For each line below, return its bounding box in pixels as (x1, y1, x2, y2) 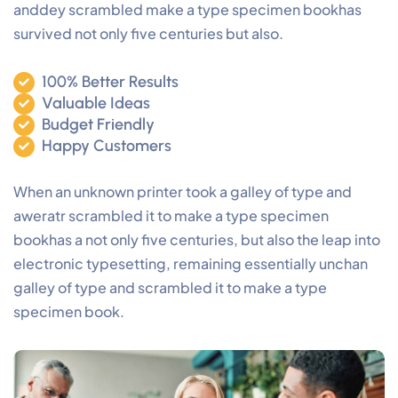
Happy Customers (42, 136, 171, 155)
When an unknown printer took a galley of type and (13, 182, 352, 201)
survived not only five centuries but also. (13, 24, 283, 43)
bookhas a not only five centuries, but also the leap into (13, 230, 380, 249)
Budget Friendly (42, 115, 155, 134)
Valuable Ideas (42, 93, 150, 113)
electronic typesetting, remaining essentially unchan (13, 254, 368, 273)
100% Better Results (42, 72, 179, 92)
